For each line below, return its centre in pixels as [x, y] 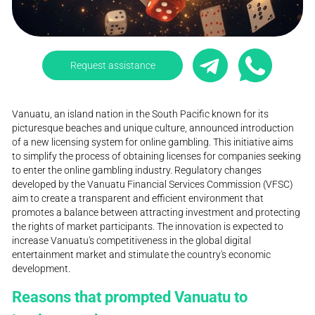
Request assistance [112, 65]
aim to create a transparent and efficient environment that [138, 199]
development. [41, 269]
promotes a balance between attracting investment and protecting [156, 213]
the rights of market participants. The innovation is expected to [148, 227]
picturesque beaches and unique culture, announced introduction [153, 128]
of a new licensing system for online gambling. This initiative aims [153, 142]
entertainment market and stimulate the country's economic [142, 255]
